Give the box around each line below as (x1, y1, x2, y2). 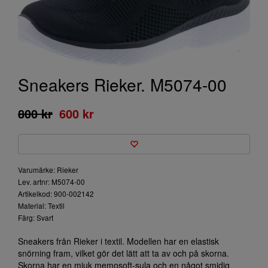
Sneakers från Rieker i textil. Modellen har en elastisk (18, 235, 219, 247)
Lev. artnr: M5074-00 (18, 176, 85, 187)
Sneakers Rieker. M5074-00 (18, 72, 227, 96)
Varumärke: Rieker (18, 165, 78, 175)
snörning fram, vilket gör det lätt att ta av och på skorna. (18, 247, 229, 259)
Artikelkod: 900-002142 (18, 188, 94, 199)
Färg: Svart (18, 212, 53, 223)
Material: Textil (18, 200, 65, 211)
